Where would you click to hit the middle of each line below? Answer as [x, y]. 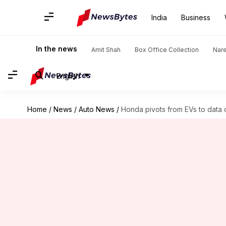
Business [196, 17]
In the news [56, 49]
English [68, 76]
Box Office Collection [167, 50]
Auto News [96, 109]
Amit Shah [106, 50]
